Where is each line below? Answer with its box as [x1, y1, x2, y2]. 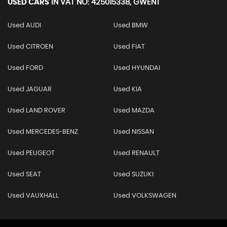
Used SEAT [8, 171, 41, 178]
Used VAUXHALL [8, 193, 59, 200]
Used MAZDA [113, 107, 155, 115]
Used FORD [8, 65, 43, 72]
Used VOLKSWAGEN [113, 193, 176, 200]
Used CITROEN [8, 44, 53, 51]
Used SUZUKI [113, 171, 154, 178]
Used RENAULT [113, 150, 160, 157]
